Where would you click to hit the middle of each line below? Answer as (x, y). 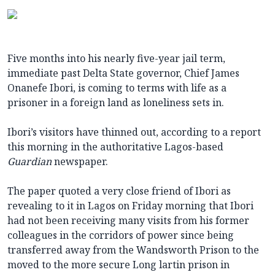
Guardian (29, 162)
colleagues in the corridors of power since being (121, 235)
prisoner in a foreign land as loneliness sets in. (116, 103)
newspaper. (80, 162)
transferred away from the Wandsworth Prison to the (133, 250)
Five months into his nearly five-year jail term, (116, 59)
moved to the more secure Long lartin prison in (118, 265)
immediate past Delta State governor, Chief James (123, 73)
